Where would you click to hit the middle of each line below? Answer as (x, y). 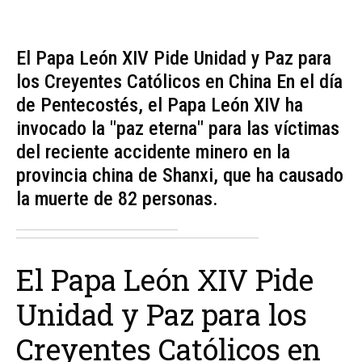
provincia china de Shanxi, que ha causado (180, 176)
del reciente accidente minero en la (153, 152)
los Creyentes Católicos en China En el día (179, 82)
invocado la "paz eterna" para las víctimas (178, 129)
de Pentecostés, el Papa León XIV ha (160, 105)
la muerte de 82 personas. (117, 199)
